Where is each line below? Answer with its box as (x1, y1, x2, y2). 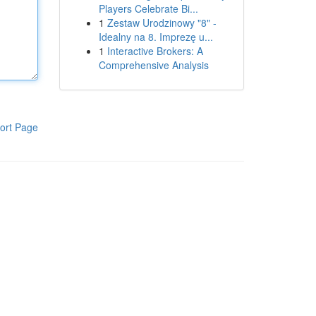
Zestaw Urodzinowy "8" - (107, 16, 217, 30)
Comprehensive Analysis (98, 58, 209, 72)
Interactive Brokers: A (107, 44, 203, 58)
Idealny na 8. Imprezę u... (98, 30, 213, 44)
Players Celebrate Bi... (98, 1, 198, 16)
